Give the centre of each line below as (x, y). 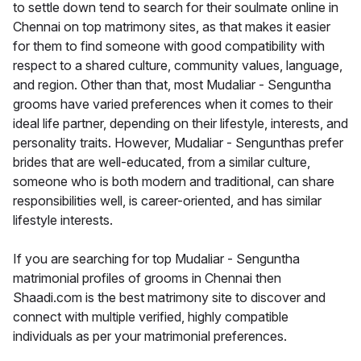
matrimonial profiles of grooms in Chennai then (147, 278)
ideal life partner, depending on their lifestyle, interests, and (180, 124)
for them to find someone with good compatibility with (169, 46)
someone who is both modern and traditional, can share (174, 182)
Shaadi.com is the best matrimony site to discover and (169, 298)
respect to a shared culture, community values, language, (178, 66)
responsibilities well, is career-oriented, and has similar (167, 201)
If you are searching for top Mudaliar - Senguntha (156, 259)
